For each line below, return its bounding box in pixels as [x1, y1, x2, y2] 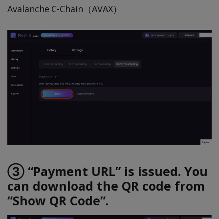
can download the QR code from [7, 177, 205, 194]
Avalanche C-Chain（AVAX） [7, 3, 122, 15]
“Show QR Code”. [7, 192, 109, 209]
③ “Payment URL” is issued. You [7, 162, 208, 179]
